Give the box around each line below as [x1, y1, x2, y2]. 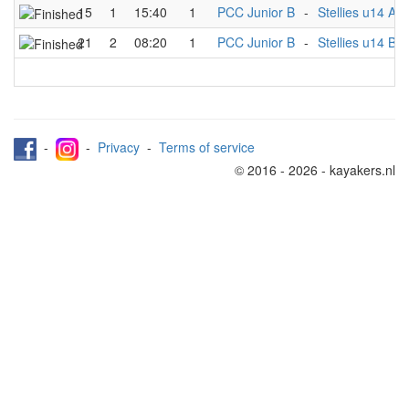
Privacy [98, 138, 140, 157]
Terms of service [159, 138, 255, 157]
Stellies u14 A [318, 3, 396, 21]
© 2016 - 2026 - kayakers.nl [235, 161, 395, 179]
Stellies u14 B [318, 33, 396, 51]
